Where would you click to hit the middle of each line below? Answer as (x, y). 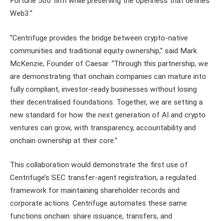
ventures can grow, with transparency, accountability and (103, 128)
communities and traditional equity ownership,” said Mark (103, 51)
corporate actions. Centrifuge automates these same (98, 203)
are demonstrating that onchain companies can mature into (108, 76)
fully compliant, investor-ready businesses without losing (103, 89)
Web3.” (21, 13)
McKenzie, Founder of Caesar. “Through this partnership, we (109, 63)
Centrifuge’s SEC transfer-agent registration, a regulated (103, 178)
